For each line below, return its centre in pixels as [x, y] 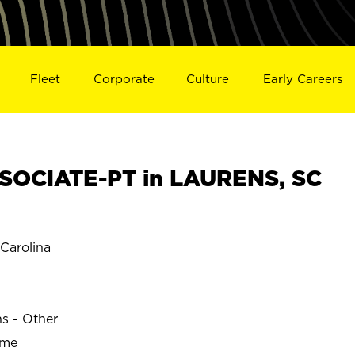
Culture [208, 78]
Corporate [124, 78]
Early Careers [303, 78]
